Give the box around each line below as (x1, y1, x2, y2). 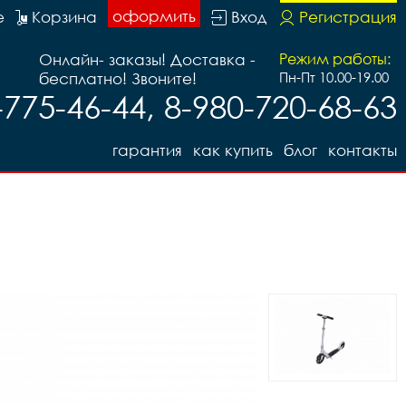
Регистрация (299, 7, 397, 26)
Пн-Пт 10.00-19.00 (279, 69, 389, 85)
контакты (328, 140, 397, 159)
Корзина (32, 7, 97, 26)
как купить (193, 140, 273, 159)
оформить (112, 6, 196, 25)
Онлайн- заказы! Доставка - (39, 50, 256, 69)
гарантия (112, 140, 182, 159)
